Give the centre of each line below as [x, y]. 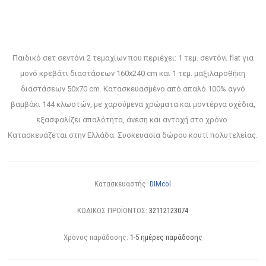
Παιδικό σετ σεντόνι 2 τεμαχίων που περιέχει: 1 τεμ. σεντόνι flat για [133, 58]
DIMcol [161, 184]
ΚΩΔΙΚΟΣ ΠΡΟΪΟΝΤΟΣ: [113, 211]
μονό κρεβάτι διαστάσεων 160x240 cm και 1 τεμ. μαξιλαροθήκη [133, 74]
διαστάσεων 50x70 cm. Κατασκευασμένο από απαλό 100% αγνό [133, 89]
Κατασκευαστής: [121, 184]
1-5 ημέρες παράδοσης [166, 237]
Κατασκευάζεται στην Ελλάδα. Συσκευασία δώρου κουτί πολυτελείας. [133, 135]
